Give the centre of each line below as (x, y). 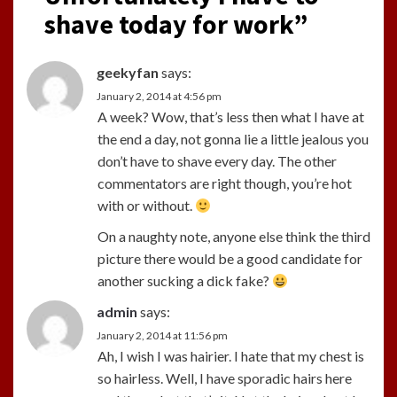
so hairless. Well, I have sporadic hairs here (225, 378)
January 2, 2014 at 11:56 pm (162, 335)
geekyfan (128, 72)
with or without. (146, 205)
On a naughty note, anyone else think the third (234, 236)
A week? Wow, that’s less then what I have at (231, 116)
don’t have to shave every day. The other (217, 160)
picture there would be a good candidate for (230, 258)
